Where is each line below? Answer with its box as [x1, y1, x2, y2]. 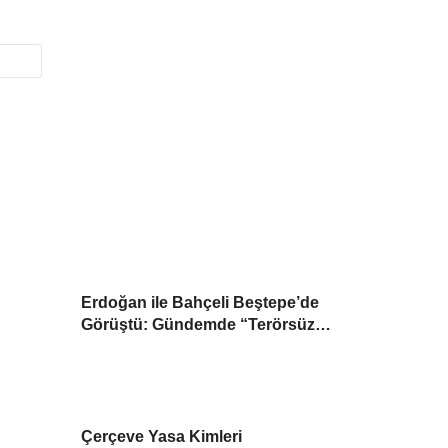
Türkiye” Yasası [81, 337, 201, 355]
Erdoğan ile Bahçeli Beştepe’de [81, 293, 320, 311]
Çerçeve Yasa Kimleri [81, 427, 243, 445]
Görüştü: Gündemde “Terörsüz [81, 315, 316, 333]
